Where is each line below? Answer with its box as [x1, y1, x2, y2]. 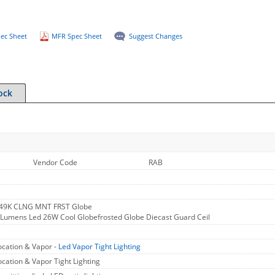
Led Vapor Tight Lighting [58, 241, 141, 252]
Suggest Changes [128, 31, 182, 41]
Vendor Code [33, 157, 77, 168]
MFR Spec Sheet [51, 31, 102, 41]
